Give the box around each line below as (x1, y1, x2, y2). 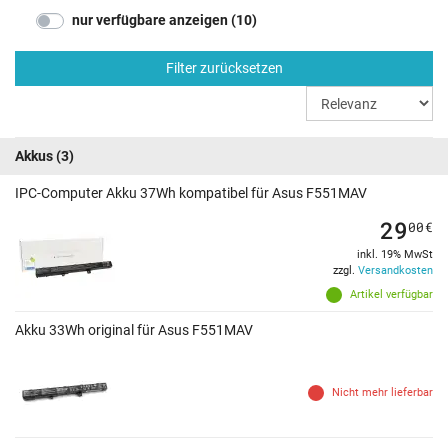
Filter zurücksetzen (165, 60, 283, 77)
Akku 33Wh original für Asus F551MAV (15, 322, 253, 339)
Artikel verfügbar (350, 288, 433, 302)
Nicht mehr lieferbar (332, 386, 433, 400)
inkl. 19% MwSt (357, 248, 433, 262)
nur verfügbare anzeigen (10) (72, 12, 257, 29)
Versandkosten (358, 264, 433, 278)
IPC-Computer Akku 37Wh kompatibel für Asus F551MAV (15, 185, 367, 202)
